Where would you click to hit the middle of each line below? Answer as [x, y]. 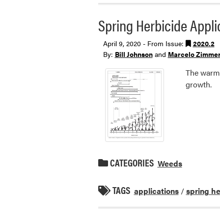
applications [156, 191]
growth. [199, 84]
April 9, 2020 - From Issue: [144, 43]
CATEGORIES [131, 162]
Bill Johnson [134, 54]
